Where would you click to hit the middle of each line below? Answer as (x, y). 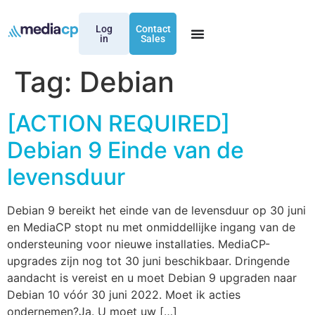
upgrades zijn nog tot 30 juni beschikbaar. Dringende (148, 261)
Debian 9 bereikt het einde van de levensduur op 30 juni (156, 210)
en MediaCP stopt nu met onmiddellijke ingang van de (151, 227)
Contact (153, 29)
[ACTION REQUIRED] (118, 123)
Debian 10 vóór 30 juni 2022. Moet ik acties (124, 295)
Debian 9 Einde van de (126, 150)
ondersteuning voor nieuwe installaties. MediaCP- (139, 244)
